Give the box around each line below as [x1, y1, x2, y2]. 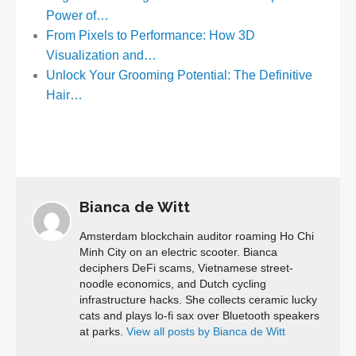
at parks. [79, 325, 126, 338]
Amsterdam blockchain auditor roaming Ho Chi [79, 230, 314, 242]
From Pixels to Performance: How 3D [45, 29, 255, 43]
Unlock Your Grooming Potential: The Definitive [45, 68, 312, 83]
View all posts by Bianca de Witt [126, 325, 285, 338]
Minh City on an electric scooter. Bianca [79, 246, 277, 258]
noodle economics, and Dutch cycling [79, 277, 266, 290]
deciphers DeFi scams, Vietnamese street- [79, 261, 293, 274]
